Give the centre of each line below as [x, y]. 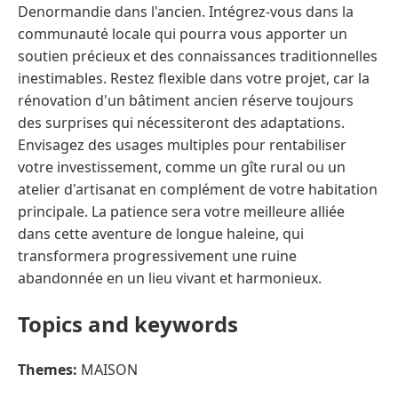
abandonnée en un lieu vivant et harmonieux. [170, 278]
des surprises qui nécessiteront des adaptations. [181, 122]
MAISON [107, 369]
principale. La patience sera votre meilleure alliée [181, 211]
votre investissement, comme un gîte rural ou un [182, 167]
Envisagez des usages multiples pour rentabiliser [182, 144]
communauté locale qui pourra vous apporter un [183, 33]
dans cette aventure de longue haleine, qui [161, 233]
